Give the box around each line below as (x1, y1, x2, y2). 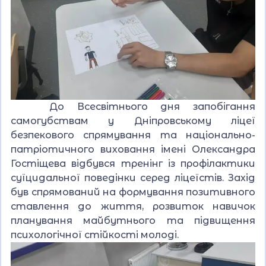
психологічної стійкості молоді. (11, 229, 179, 241)
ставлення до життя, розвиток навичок (11, 201, 255, 213)
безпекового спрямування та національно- (11, 129, 255, 141)
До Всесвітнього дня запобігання (11, 101, 255, 113)
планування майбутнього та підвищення (11, 215, 255, 227)
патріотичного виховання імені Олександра (11, 144, 255, 156)
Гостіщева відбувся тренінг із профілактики (11, 158, 255, 170)
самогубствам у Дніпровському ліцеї (11, 115, 255, 127)
